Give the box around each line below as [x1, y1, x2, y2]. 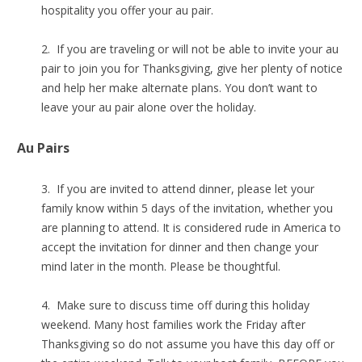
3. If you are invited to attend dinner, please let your [41, 180, 314, 196]
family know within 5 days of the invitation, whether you [41, 200, 333, 216]
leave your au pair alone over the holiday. [41, 99, 256, 115]
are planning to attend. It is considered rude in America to [41, 219, 341, 235]
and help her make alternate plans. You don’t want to [41, 79, 318, 95]
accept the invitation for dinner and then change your [41, 238, 318, 255]
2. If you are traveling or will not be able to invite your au [41, 40, 339, 57]
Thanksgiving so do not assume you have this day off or [41, 335, 335, 351]
